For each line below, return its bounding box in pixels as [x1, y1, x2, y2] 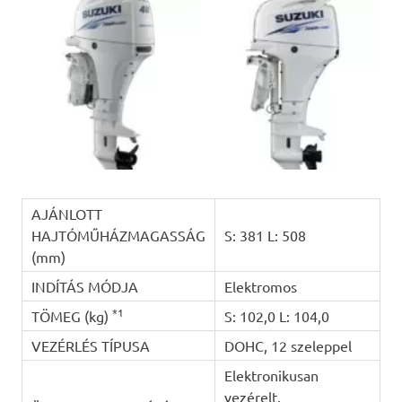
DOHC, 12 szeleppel [223, 336, 352, 354]
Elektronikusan [223, 365, 319, 384]
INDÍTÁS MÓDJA [31, 276, 138, 295]
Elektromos [223, 276, 297, 295]
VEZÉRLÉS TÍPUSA [31, 336, 150, 354]
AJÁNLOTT [31, 204, 102, 223]
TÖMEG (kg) [31, 306, 112, 325]
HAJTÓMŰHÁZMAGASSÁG [31, 225, 205, 244]
